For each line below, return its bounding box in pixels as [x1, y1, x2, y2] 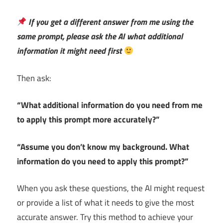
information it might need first [17, 44, 124, 58]
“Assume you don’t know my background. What [17, 140, 189, 153]
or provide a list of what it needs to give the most [17, 196, 194, 210]
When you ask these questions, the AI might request [17, 182, 205, 195]
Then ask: [17, 71, 51, 85]
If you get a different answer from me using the [28, 15, 194, 29]
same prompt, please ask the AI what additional [17, 30, 183, 43]
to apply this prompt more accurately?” [17, 113, 159, 126]
